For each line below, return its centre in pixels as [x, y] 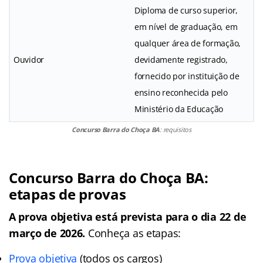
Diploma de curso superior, [186, 10]
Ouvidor [29, 59]
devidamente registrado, [181, 59]
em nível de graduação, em [186, 26]
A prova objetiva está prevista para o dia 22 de [128, 216]
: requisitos [176, 129]
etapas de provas [68, 194]
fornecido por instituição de [187, 76]
